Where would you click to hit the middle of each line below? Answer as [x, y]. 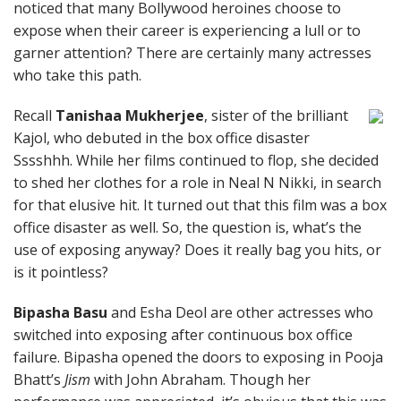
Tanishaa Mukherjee [130, 115]
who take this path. [77, 75]
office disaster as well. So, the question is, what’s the [188, 227]
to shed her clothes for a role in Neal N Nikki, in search [197, 183]
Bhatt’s [39, 380]
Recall [34, 115]
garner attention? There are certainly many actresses [192, 53]
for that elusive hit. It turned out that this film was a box [200, 205]
